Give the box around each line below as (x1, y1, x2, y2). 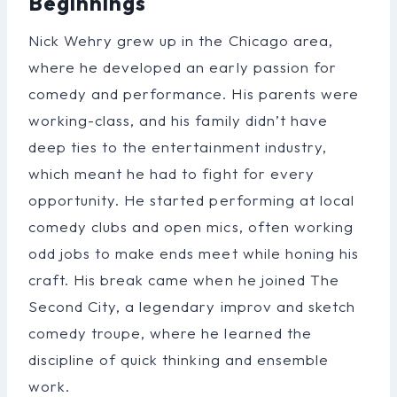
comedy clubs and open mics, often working (28, 216, 354, 236)
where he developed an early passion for (28, 57, 337, 76)
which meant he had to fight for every (28, 163, 315, 183)
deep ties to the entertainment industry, (28, 136, 327, 156)
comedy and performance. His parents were (28, 83, 359, 103)
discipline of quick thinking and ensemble (28, 349, 329, 369)
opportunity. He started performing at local (28, 190, 354, 209)
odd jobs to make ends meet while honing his (28, 243, 359, 262)
